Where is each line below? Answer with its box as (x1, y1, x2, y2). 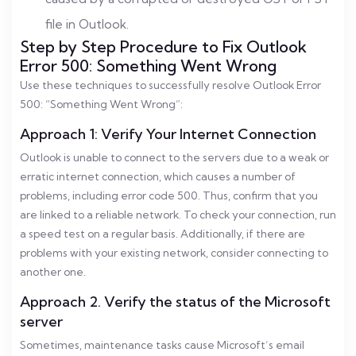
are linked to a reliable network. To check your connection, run (20, 208, 336, 221)
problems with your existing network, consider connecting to (20, 246, 328, 259)
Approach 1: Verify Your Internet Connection (20, 125, 316, 143)
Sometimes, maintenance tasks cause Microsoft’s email (20, 339, 304, 351)
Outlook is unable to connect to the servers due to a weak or (20, 151, 329, 164)
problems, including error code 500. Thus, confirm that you (20, 189, 318, 202)
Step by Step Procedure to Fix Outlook (20, 37, 307, 56)
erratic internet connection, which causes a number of (20, 170, 296, 183)
